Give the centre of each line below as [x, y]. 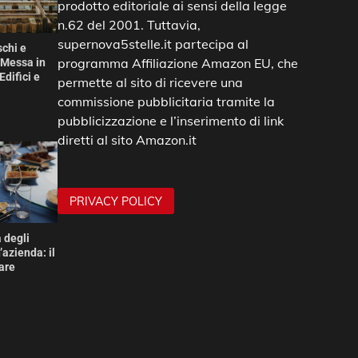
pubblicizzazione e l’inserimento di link [170, 121]
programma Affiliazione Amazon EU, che [177, 64]
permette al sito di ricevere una [150, 83]
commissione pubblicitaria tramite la [166, 102]
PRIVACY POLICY [115, 201]
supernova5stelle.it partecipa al [153, 44]
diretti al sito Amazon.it [127, 140]
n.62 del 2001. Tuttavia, [129, 25]
